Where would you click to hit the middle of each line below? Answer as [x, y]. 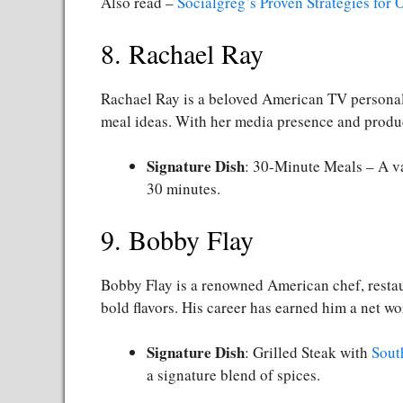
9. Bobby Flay [177, 239]
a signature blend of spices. [233, 375]
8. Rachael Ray [182, 53]
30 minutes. [184, 189]
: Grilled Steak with [308, 353]
